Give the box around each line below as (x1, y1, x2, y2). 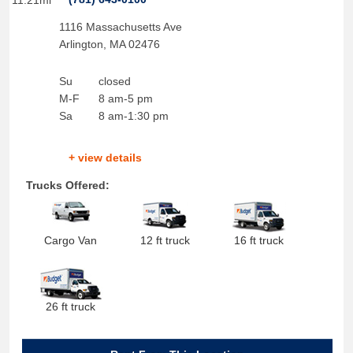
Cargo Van (44, 234, 98, 247)
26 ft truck (46, 300, 96, 313)
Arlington (58, 38, 103, 50)
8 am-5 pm (98, 92, 153, 105)
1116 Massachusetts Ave (58, 20, 182, 33)
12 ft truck (139, 234, 190, 247)
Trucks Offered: (25, 179, 110, 191)
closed (98, 75, 131, 87)
